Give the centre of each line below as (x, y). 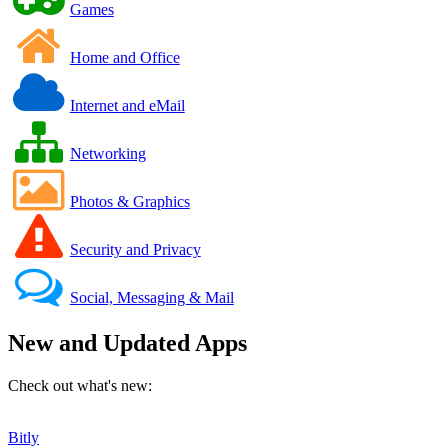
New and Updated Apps (127, 342)
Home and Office (124, 58)
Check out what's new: (80, 385)
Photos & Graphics (129, 202)
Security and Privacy (135, 250)
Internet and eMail (127, 106)
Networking (107, 154)
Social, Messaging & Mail (151, 298)
